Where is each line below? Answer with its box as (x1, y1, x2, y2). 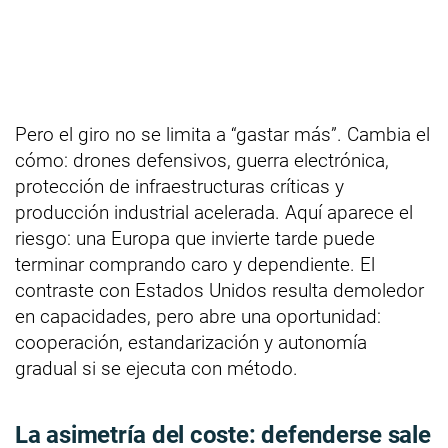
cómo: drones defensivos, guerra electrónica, (15, 148, 389, 172)
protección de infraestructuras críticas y (15, 174, 344, 198)
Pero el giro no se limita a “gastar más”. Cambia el (15, 122, 430, 146)
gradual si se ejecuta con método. (15, 356, 298, 380)
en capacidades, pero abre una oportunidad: (15, 304, 381, 328)
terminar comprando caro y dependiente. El (15, 252, 375, 276)
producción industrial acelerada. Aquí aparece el (15, 200, 413, 224)
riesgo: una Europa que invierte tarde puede (15, 226, 375, 250)
